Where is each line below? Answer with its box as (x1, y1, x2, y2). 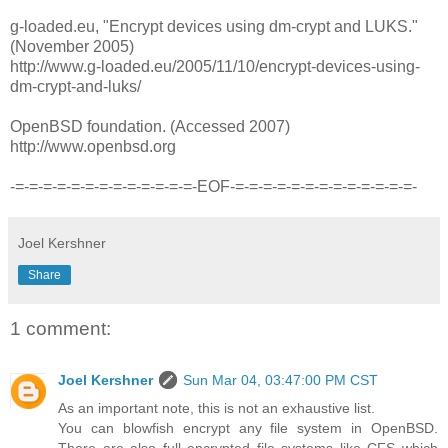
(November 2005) (10, 37, 134, 55)
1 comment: (10, 317, 111, 339)
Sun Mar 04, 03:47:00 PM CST (183, 372, 378, 389)
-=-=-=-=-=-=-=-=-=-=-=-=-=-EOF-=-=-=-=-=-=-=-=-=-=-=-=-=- (10, 177, 417, 195)
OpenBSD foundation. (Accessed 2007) (10, 117, 290, 135)
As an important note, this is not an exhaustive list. (58, 400, 375, 417)
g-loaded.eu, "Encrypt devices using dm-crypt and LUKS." (10, 17, 418, 35)
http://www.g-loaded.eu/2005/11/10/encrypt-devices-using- (10, 57, 420, 75)
